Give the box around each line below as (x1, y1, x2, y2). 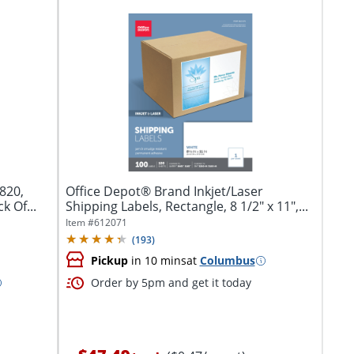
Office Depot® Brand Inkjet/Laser (65, 183, 263, 201)
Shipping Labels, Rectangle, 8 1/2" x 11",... (65, 198, 308, 216)
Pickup (90, 253, 128, 268)
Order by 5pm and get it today (90, 275, 251, 290)
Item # (65, 216, 94, 230)
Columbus (199, 253, 255, 268)
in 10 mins (127, 253, 186, 268)
